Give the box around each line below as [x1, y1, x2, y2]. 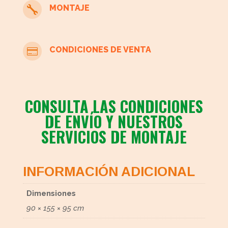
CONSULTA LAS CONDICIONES [24, 95, 203, 118]
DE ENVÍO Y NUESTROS [45, 110, 183, 133]
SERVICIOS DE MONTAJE [41, 125, 187, 149]
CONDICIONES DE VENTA [49, 45, 151, 55]
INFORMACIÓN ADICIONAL [22, 164, 195, 180]
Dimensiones [26, 188, 76, 198]
